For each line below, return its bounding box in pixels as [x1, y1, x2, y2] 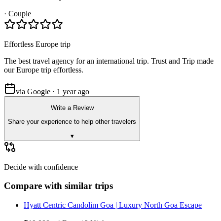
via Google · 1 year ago [16, 87, 89, 96]
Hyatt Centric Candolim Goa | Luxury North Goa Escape [24, 200, 202, 209]
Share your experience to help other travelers [8, 118, 136, 126]
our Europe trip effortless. [4, 65, 83, 74]
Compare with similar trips [4, 181, 113, 191]
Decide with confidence [4, 162, 78, 171]
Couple [8, 9, 31, 18]
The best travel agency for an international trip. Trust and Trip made [4, 56, 214, 65]
